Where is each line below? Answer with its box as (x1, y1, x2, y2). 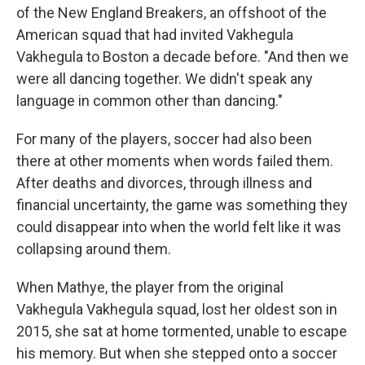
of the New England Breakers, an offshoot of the (16, 4, 327, 21)
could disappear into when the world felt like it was (16, 218, 341, 235)
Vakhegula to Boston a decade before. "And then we (16, 48, 349, 65)
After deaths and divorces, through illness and (16, 174, 312, 191)
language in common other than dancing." (16, 92, 283, 109)
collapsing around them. (16, 240, 171, 257)
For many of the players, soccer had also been (16, 130, 312, 147)
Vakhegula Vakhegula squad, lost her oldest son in (16, 301, 337, 318)
